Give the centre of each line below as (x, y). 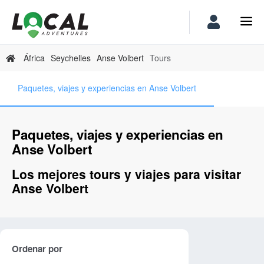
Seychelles (71, 57)
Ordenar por (37, 248)
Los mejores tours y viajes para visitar (126, 174)
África (34, 57)
